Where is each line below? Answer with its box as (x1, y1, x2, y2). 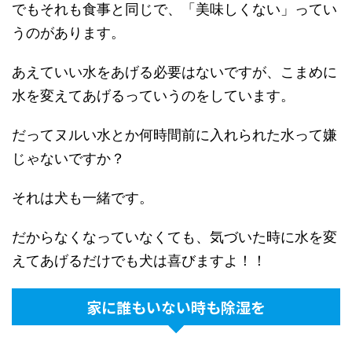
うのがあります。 (12, 24, 125, 41)
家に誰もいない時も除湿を (86, 295, 266, 317)
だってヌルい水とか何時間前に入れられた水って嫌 (12, 126, 337, 143)
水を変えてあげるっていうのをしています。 (12, 86, 295, 104)
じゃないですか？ (12, 149, 125, 167)
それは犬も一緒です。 (12, 189, 153, 206)
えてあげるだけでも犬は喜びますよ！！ (12, 251, 266, 269)
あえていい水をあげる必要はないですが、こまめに (12, 63, 337, 80)
